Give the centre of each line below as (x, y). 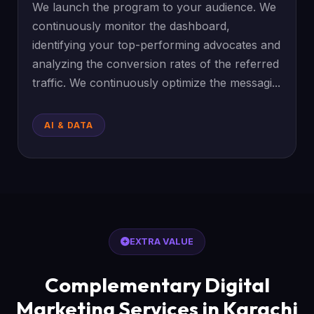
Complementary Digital (157, 285)
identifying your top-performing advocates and (157, 45)
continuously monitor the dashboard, (131, 26)
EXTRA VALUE (162, 241)
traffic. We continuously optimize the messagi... (157, 83)
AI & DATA (69, 125)
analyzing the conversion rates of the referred (156, 64)
